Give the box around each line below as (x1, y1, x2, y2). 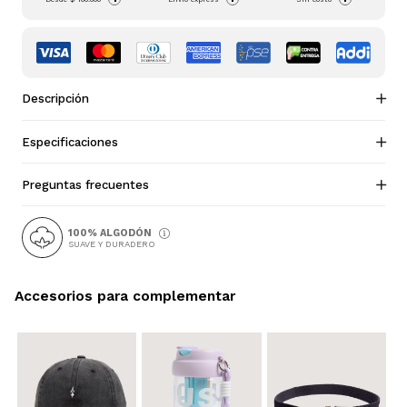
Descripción (22, 92, 89, 106)
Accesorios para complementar (14, 286, 235, 304)
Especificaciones (22, 134, 118, 149)
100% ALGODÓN (68, 227, 152, 240)
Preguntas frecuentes (22, 177, 149, 192)
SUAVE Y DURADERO (68, 239, 155, 250)
